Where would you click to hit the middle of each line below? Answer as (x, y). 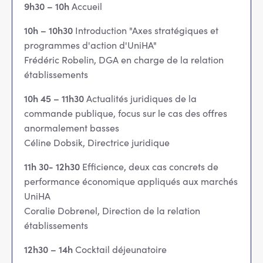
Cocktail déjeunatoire (120, 249)
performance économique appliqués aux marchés (131, 181)
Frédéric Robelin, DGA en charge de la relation (124, 59)
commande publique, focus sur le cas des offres (126, 113)
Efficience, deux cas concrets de (150, 166)
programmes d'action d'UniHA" (90, 45)
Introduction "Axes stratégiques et (146, 30)
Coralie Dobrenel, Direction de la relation (112, 210)
